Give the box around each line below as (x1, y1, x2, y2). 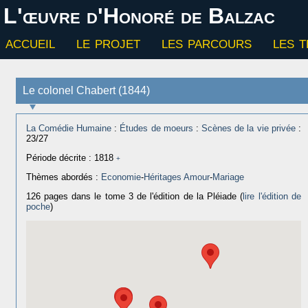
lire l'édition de (243, 190, 301, 201)
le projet (76, 33, 141, 52)
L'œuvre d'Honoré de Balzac (3, 3, 275, 28)
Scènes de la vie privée (201, 122, 296, 133)
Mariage (212, 171, 244, 182)
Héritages (143, 171, 181, 182)
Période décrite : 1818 (25, 152, 116, 163)
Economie (100, 171, 141, 182)
